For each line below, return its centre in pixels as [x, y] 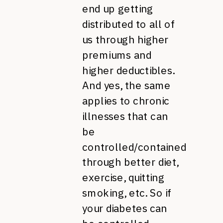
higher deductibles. [128, 70]
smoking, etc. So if [127, 193]
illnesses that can [125, 116]
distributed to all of [129, 24]
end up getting [118, 9]
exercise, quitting [123, 177]
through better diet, [130, 162]
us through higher [125, 39]
